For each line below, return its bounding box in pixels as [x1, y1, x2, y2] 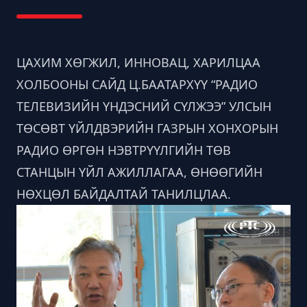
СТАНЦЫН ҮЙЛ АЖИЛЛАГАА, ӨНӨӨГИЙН [16, 164, 262, 180]
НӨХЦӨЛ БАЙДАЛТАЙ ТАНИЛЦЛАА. [16, 186, 231, 202]
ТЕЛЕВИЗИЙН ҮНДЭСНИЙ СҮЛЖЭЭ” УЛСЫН [16, 98, 271, 114]
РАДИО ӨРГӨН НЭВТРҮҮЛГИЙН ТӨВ [16, 142, 231, 158]
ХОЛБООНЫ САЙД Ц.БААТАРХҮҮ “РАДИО [16, 76, 258, 93]
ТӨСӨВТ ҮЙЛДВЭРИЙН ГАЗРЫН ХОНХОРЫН [16, 120, 278, 136]
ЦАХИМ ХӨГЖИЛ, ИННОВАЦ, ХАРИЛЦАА [16, 54, 260, 71]
